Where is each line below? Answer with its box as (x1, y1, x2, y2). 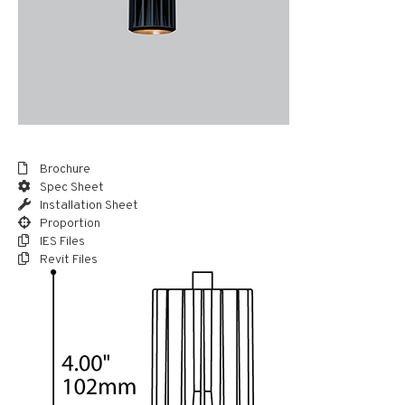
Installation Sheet (37, 198, 138, 213)
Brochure (37, 162, 90, 177)
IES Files (37, 234, 85, 250)
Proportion (37, 216, 100, 231)
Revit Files (37, 252, 98, 268)
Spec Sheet (37, 180, 104, 195)
